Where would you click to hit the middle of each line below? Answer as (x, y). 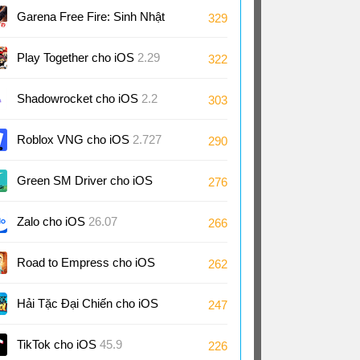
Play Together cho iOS (77, 57)
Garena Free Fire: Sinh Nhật (91, 16)
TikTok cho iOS (58, 344)
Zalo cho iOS (53, 221)
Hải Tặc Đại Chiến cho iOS (88, 303)
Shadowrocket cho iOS (79, 98)
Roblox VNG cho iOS (75, 139)
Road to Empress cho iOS (86, 262)
